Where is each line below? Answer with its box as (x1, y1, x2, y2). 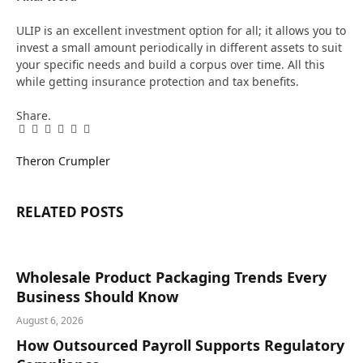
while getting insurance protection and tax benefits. (16, 73, 302, 89)
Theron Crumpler (16, 152, 110, 169)
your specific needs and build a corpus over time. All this (16, 56, 325, 72)
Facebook (20, 127, 65, 140)
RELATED (16, 203, 80, 222)
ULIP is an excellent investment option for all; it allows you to (16, 22, 346, 38)
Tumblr (72, 127, 108, 140)
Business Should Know (16, 286, 178, 306)
